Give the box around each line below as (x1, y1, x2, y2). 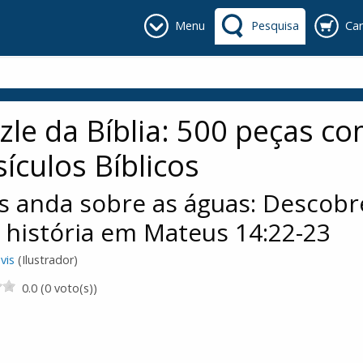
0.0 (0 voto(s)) (22, 280, 97, 296)
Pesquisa (251, 18, 299, 33)
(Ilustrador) (15, 252, 78, 268)
